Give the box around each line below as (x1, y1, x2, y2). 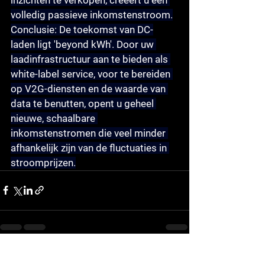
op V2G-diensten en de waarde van (11, 82, 168, 95)
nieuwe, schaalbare (11, 112, 98, 124)
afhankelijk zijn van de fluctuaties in (11, 141, 169, 154)
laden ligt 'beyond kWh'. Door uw (11, 38, 156, 50)
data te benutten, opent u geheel (11, 97, 156, 109)
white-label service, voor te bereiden (11, 67, 173, 80)
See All (166, 252, 189, 262)
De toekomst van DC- (57, 23, 153, 35)
